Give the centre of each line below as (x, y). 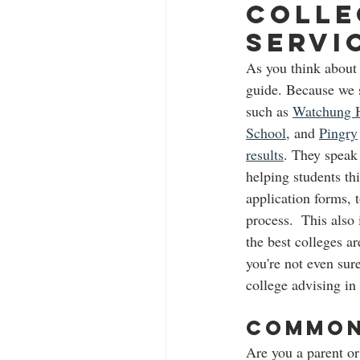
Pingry (338, 132)
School (266, 132)
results (265, 154)
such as (269, 110)
